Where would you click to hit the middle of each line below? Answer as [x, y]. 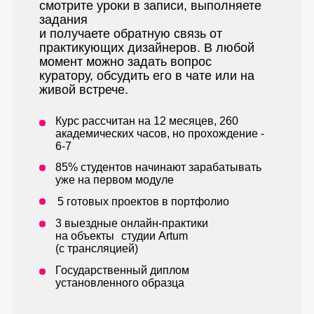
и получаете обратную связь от [131, 34]
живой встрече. [84, 90]
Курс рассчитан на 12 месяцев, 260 [147, 121]
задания [63, 20]
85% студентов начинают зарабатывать [158, 167]
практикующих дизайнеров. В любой [147, 48]
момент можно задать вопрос [125, 62]
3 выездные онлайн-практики [132, 223]
